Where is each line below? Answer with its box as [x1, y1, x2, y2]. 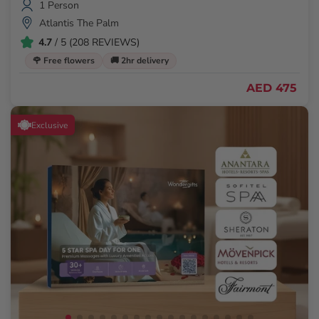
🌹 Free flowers [33, 55, 95, 67]
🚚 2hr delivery [110, 55, 169, 67]
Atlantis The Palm [39, 16, 119, 30]
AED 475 [246, 80, 297, 95]
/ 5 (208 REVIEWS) [52, 35, 140, 49]
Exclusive [31, 119, 68, 131]
